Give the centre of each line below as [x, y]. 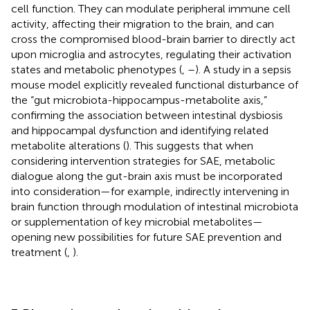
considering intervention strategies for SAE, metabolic [143, 161]
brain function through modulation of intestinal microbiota [155, 206]
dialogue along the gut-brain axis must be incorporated [147, 176]
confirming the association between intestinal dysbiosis [147, 115]
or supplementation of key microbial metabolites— [137, 221]
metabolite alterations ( [69, 145]
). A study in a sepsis [243, 69]
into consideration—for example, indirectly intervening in [150, 191]
